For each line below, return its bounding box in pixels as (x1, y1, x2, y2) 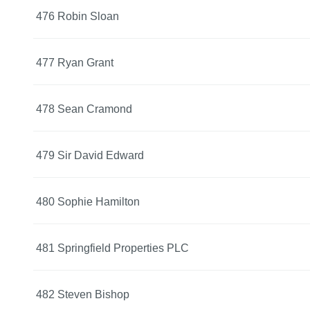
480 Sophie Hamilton (36, 195, 140, 208)
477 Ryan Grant (36, 56, 113, 69)
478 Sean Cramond (36, 102, 132, 115)
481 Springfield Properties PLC (36, 241, 189, 254)
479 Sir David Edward (36, 149, 144, 161)
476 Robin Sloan (36, 10, 119, 22)
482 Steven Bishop (36, 288, 129, 300)
